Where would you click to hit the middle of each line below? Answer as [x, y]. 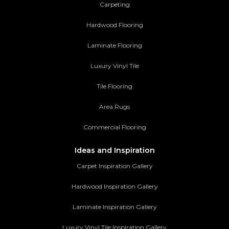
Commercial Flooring [114, 127]
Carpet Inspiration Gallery [114, 166]
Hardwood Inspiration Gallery [114, 187]
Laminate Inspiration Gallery [114, 207]
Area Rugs [114, 107]
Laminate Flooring [114, 45]
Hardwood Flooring [114, 25]
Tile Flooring [114, 86]
